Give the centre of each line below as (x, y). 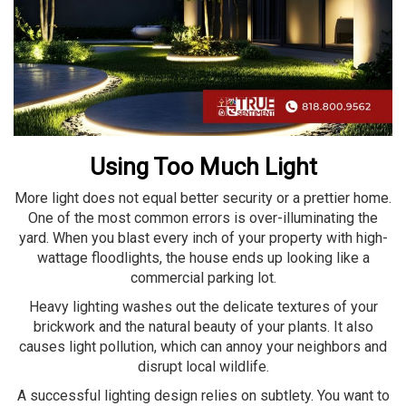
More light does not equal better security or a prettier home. (203, 198)
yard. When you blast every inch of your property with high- (203, 237)
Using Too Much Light (203, 166)
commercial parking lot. (203, 277)
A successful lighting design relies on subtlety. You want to (203, 395)
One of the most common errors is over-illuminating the (203, 217)
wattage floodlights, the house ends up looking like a (203, 257)
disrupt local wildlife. (203, 366)
